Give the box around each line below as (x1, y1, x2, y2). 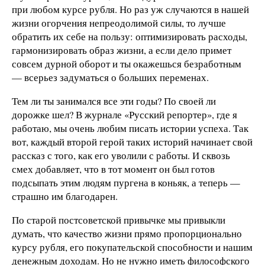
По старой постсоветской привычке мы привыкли (12, 212, 225, 227)
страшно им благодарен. (12, 189, 118, 203)
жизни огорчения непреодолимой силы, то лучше (12, 16, 226, 30)
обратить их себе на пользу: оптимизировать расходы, (12, 30, 247, 43)
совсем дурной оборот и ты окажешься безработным (12, 57, 241, 70)
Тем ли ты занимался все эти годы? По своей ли (12, 93, 216, 108)
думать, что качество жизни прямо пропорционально (12, 226, 242, 240)
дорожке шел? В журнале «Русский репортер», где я (12, 107, 237, 121)
